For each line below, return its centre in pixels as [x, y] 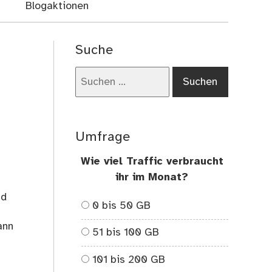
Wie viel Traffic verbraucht [152, 161]
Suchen [92, 74]
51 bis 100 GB [126, 233]
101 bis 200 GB [129, 260]
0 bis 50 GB [122, 206]
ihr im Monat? [152, 177]
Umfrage [103, 137]
